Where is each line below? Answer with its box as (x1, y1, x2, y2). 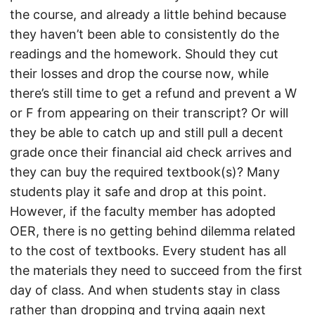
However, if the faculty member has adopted (10, 204, 276, 219)
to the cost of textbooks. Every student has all (10, 243, 286, 258)
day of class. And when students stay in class (10, 283, 280, 297)
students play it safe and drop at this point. (10, 184, 266, 199)
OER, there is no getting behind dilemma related (10, 224, 295, 238)
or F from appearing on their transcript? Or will (10, 105, 288, 120)
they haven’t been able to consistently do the (10, 27, 279, 41)
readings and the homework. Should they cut (10, 46, 278, 61)
